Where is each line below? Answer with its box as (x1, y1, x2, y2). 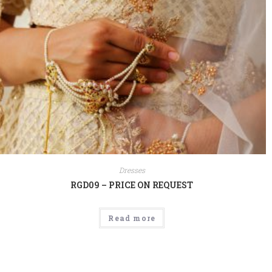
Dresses (118, 165, 145, 175)
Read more (108, 213, 156, 223)
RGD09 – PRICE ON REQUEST (70, 179, 194, 191)
